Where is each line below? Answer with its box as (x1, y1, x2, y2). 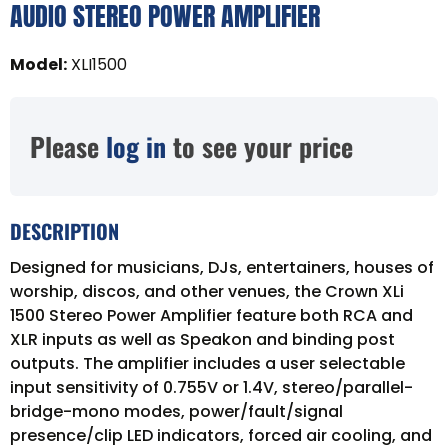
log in (106, 126, 166, 166)
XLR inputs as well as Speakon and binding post (10, 327, 395, 351)
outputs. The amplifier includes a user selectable (10, 351, 405, 375)
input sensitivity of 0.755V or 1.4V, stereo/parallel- (10, 375, 413, 399)
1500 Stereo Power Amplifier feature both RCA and (10, 303, 413, 327)
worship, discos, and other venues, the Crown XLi (10, 279, 404, 303)
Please (30, 126, 106, 166)
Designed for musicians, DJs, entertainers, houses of (10, 255, 434, 279)
